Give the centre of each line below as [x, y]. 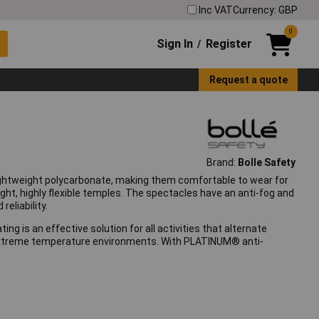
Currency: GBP [265, 10]
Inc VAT [216, 10]
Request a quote [248, 79]
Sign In [175, 43]
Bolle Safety [266, 163]
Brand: [222, 163]
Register [229, 43]
